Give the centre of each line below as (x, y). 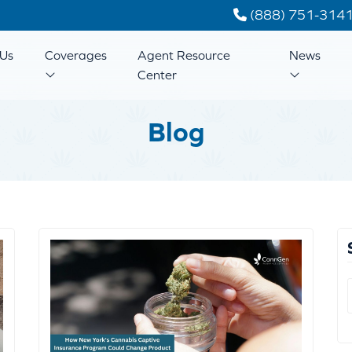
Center (158, 75)
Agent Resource (184, 55)
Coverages (75, 55)
